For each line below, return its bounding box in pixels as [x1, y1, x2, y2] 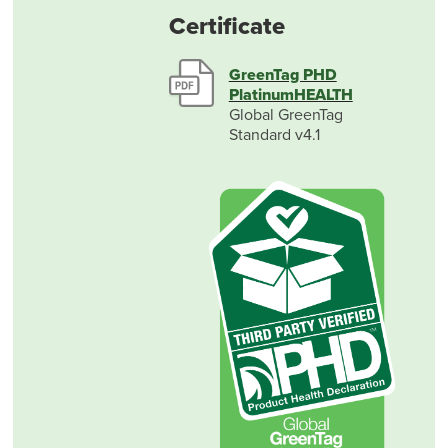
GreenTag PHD [228, 65, 337, 86]
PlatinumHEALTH [228, 85, 353, 106]
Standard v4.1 [228, 125, 320, 146]
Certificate [168, 12, 285, 42]
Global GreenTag [228, 105, 343, 126]
